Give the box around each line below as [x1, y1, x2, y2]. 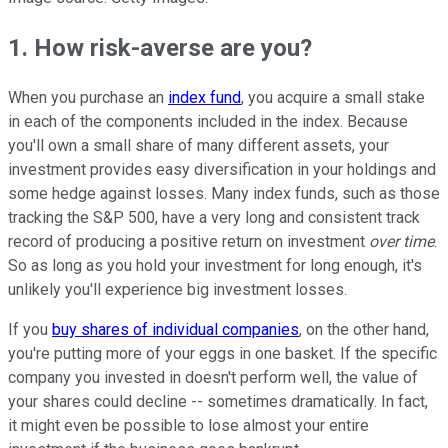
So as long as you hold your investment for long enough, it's [8, 255, 422, 275]
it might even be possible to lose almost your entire [8, 415, 369, 435]
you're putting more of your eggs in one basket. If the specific [8, 343, 437, 363]
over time [369, 231, 434, 251]
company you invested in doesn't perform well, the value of [8, 367, 418, 387]
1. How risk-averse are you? [8, 33, 312, 62]
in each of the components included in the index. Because [8, 111, 408, 131]
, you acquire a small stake [241, 87, 425, 107]
